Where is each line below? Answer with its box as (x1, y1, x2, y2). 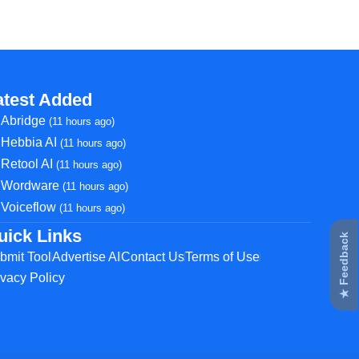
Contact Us (121, 249, 185, 264)
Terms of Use (185, 249, 260, 264)
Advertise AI (52, 249, 121, 264)
